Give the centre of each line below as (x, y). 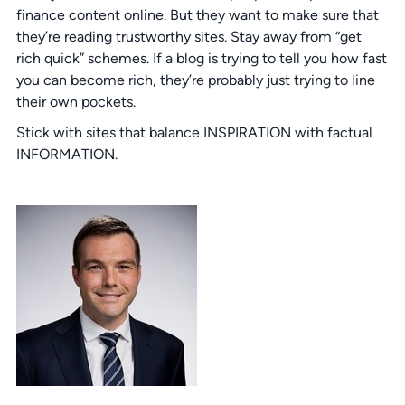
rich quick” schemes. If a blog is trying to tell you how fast (201, 59)
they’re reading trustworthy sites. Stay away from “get (188, 37)
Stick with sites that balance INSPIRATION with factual (194, 133)
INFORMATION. (66, 155)
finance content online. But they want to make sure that (197, 15)
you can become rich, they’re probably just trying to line (195, 80)
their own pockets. (75, 102)
